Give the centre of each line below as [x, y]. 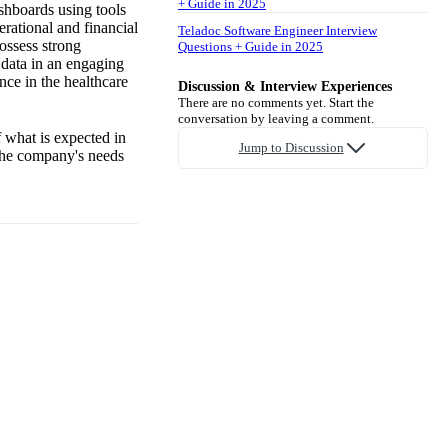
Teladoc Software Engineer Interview [277, 30]
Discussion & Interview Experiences [285, 86]
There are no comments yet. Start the [276, 102]
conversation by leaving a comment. [276, 118]
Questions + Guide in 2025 [250, 46]
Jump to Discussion [291, 147]
